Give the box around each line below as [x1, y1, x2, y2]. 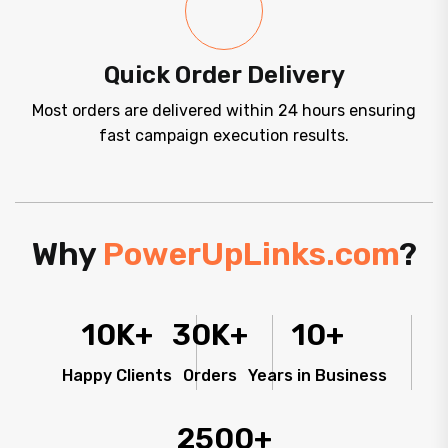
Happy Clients [61, 366, 172, 386]
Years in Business [247, 366, 387, 386]
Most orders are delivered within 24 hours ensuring [32, 101, 416, 121]
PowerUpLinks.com [102, 235, 399, 274]
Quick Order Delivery [103, 61, 345, 90]
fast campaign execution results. [99, 126, 349, 146]
